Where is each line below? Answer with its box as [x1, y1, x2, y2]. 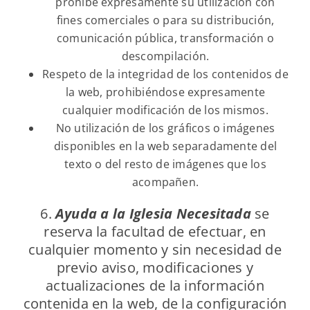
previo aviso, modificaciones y [56, 258, 254, 277]
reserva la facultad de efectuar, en [44, 222, 266, 241]
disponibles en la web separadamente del [53, 138, 277, 154]
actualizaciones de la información [46, 276, 264, 295]
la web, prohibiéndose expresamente [65, 84, 266, 100]
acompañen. [131, 174, 199, 190]
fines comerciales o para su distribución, [56, 12, 275, 28]
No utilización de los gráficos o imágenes [55, 120, 275, 136]
